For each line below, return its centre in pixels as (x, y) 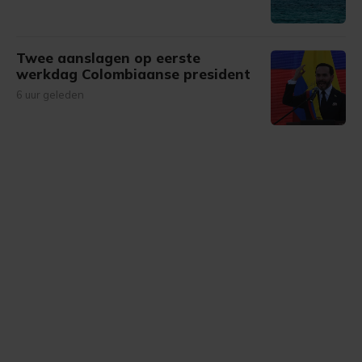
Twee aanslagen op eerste (108, 58)
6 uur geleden (50, 95)
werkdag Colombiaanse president (133, 74)
